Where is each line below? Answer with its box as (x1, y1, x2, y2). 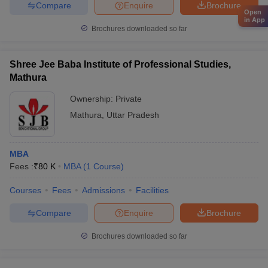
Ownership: (70, 94, 115, 103)
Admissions (82, 185, 125, 195)
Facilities (136, 185, 169, 195)
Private (115, 94, 142, 103)
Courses (10, 185, 41, 195)
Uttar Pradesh (106, 110, 159, 120)
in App (244, 16, 265, 23)
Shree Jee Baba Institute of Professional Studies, (10, 59, 231, 69)
